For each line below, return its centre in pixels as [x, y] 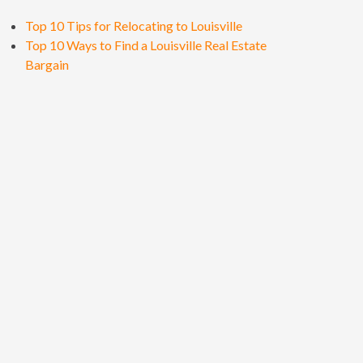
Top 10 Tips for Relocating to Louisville [134, 26]
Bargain [47, 64]
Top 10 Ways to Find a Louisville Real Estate [146, 45]
